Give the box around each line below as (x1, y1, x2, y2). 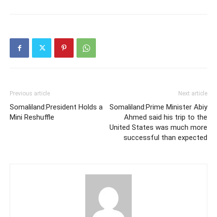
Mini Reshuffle (10, 113, 54, 122)
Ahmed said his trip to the (124, 113, 207, 122)
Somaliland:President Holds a (10, 103, 103, 111)
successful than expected (124, 133, 207, 142)
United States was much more (109, 123, 207, 132)
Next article (178, 90, 207, 97)
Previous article (10, 90, 50, 97)
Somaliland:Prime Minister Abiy (109, 103, 207, 111)
